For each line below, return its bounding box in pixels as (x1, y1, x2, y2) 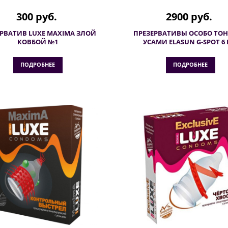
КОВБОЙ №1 (17, 37, 58, 46)
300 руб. (16, 10, 57, 23)
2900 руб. (166, 10, 212, 23)
